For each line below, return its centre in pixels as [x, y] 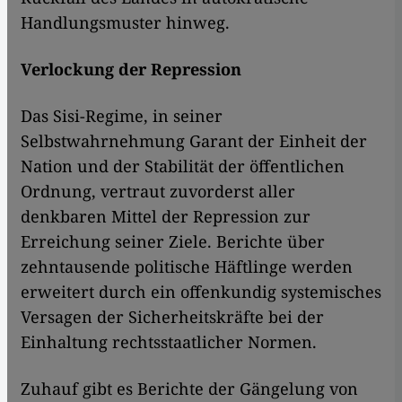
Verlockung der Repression [131, 70]
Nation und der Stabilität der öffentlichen [183, 166]
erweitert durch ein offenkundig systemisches [201, 292]
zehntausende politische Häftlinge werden [187, 267]
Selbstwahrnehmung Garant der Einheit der [194, 141]
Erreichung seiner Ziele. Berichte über [173, 242]
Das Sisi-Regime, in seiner [122, 116]
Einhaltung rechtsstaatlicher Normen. [169, 342]
